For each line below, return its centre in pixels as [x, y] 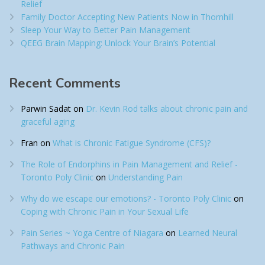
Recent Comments [65, 84]
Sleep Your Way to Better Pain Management [106, 30]
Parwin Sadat [46, 109]
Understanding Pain [146, 177]
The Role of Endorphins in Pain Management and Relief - [129, 164]
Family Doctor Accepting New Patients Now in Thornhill [127, 17]
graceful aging [48, 122]
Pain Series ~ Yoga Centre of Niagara [92, 233]
